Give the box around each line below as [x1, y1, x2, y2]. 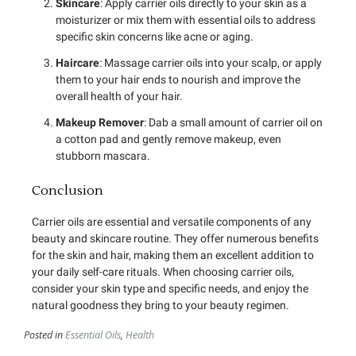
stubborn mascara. [56, 149, 150, 163]
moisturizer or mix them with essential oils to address [56, 14, 315, 27]
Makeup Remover [56, 116, 144, 130]
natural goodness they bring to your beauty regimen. [32, 298, 289, 311]
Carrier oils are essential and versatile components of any [32, 215, 311, 228]
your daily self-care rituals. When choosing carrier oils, [32, 265, 294, 278]
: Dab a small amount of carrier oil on [144, 116, 323, 130]
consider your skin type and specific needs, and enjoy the [32, 281, 308, 295]
